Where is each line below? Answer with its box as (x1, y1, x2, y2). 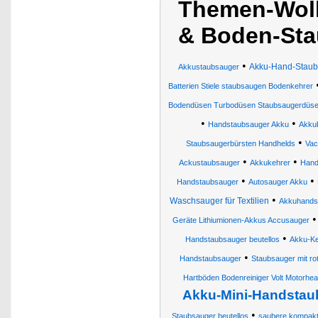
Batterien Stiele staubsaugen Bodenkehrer (168, 82, 313, 90)
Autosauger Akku (248, 177, 307, 186)
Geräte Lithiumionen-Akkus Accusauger (172, 216, 309, 224)
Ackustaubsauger (179, 158, 240, 167)
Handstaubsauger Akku (207, 120, 289, 128)
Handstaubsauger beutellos (185, 235, 280, 243)
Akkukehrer (250, 158, 290, 167)
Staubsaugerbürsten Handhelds (185, 139, 295, 148)
